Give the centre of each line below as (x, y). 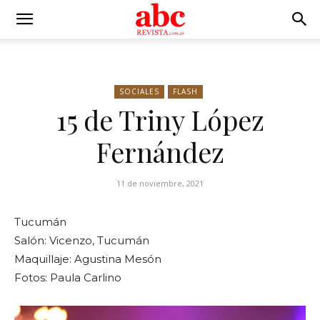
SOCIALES (139, 91)
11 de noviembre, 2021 (160, 184)
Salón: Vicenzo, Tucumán (82, 241)
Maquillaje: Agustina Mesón (88, 259)
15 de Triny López (160, 120)
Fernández (160, 152)
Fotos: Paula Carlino (68, 278)
